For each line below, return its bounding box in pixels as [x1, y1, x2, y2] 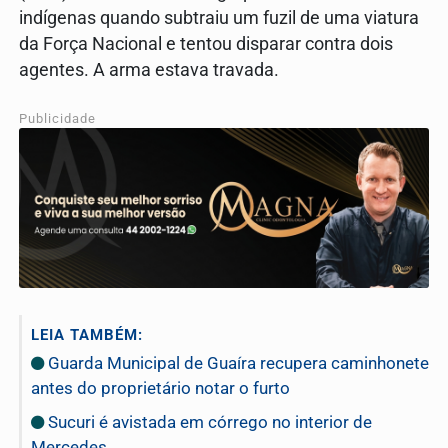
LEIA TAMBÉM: [31, 325, 143, 344]
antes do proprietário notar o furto [31, 377, 290, 398]
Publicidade [19, 111, 96, 127]
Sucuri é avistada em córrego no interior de [44, 411, 372, 432]
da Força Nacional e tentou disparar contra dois [19, 34, 393, 55]
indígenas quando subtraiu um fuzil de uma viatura [19, 8, 419, 29]
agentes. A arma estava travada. [19, 60, 279, 81]
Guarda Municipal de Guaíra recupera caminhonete [44, 352, 429, 373]
